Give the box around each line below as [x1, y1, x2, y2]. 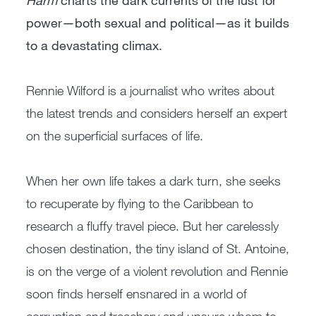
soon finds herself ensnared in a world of [26, 286, 248, 302]
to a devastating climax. [26, 37, 163, 54]
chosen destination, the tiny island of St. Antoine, [26, 241, 290, 257]
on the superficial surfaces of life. [26, 128, 204, 144]
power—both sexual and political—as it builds [26, 15, 290, 31]
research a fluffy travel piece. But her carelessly [26, 218, 279, 234]
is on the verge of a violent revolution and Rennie [26, 263, 288, 279]
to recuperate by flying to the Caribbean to [26, 195, 254, 212]
